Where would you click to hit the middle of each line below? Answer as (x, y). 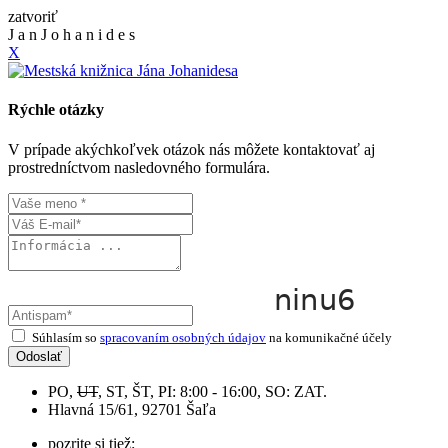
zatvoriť (33, 16)
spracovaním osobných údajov (183, 337)
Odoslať (39, 356)
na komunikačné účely (329, 337)
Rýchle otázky (56, 110)
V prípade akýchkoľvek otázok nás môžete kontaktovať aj (191, 149)
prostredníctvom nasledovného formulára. (139, 167)
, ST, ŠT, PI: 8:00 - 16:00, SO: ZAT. (212, 391)
